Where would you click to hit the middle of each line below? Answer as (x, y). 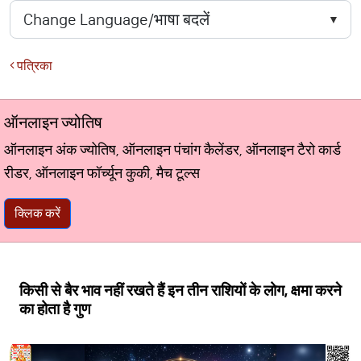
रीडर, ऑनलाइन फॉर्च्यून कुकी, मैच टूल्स (102, 173)
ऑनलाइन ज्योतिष (53, 122)
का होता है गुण (55, 309)
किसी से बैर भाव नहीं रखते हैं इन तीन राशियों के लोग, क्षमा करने (180, 290)
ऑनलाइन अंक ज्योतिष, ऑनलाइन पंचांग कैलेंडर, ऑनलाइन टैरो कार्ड (172, 150)
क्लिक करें (37, 213)
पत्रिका (33, 66)
